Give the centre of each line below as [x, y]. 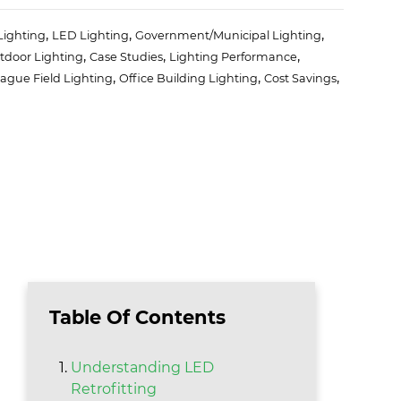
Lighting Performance [233, 57]
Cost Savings [300, 79]
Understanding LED [143, 368]
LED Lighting [90, 36]
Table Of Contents [138, 318]
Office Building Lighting [188, 79]
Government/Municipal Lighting [228, 36]
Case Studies [126, 57]
